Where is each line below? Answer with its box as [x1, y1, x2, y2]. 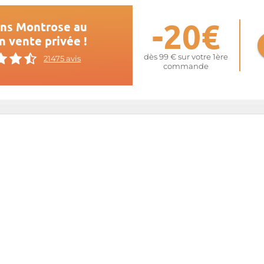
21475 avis [44, 54, 81, 63]
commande [163, 62, 209, 71]
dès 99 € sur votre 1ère [143, 52, 228, 61]
